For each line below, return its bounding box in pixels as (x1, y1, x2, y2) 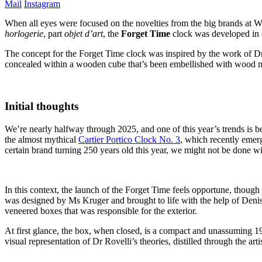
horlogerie (5, 28, 43, 39)
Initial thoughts (5, 100, 78, 113)
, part (43, 28, 64, 39)
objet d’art (64, 28, 103, 39)
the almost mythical (5, 135, 78, 144)
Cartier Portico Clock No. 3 (78, 135, 180, 144)
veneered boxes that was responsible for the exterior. (5, 206, 197, 216)
